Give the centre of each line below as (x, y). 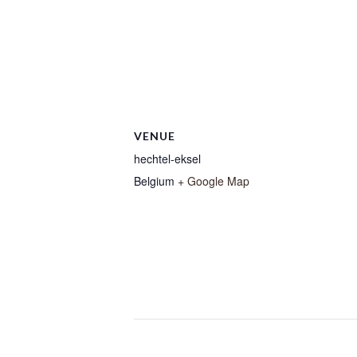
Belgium (154, 181)
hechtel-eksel (167, 159)
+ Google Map (214, 181)
